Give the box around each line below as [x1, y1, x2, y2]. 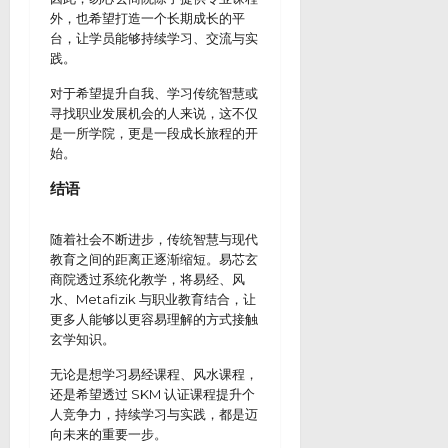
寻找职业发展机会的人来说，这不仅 [50, 105, 258, 121]
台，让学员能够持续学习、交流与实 [50, 30, 258, 46]
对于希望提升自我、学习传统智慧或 [50, 85, 258, 101]
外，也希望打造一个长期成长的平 [50, 10, 245, 26]
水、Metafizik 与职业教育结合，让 [50, 291, 256, 307]
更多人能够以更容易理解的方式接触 [50, 311, 258, 327]
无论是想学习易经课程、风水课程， [50, 366, 258, 382]
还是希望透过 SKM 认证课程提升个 [50, 386, 255, 402]
